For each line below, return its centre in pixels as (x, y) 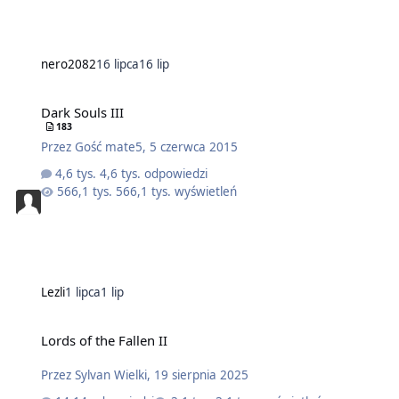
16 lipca (117, 64)
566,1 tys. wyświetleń (177, 191)
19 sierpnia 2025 (201, 375)
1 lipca (82, 292)
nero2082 (68, 64)
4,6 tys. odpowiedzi (154, 173)
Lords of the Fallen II (104, 340)
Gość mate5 (108, 147)
